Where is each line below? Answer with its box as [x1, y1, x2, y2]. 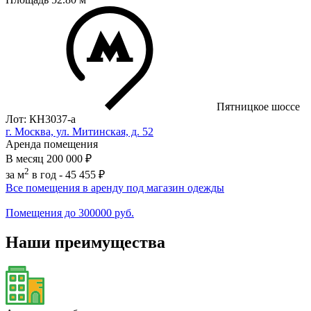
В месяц [6, 152, 44, 165]
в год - [29, 169, 65, 181]
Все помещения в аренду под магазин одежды [6, 182, 224, 194]
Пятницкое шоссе [217, 100, 300, 112]
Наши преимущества [6, 233, 165, 252]
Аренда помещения [6, 137, 98, 150]
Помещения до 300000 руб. [6, 207, 134, 219]
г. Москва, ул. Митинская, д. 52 [6, 125, 153, 137]
